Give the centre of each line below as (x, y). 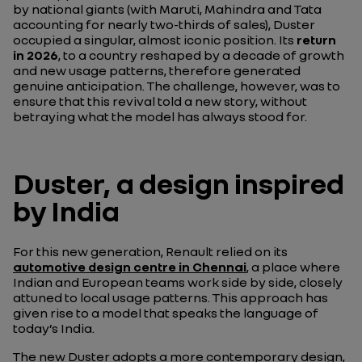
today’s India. (54, 328)
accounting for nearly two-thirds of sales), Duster (164, 24)
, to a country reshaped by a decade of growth (201, 55)
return (316, 40)
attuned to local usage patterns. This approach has (170, 297)
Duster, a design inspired (179, 183)
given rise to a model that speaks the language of (166, 313)
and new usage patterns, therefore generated (157, 70)
